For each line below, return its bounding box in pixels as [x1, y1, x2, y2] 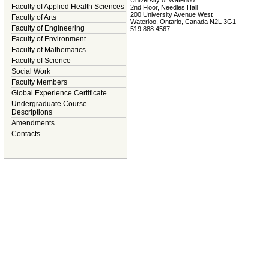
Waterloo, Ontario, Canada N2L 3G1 [130, 17, 236, 25]
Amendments [11, 119, 55, 127]
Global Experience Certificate [11, 89, 107, 97]
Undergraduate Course [11, 100, 87, 108]
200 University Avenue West [130, 10, 213, 18]
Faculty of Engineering [11, 24, 85, 32]
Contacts [11, 130, 40, 138]
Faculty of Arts [11, 13, 56, 22]
